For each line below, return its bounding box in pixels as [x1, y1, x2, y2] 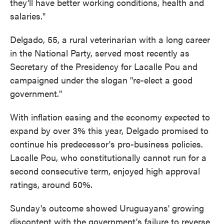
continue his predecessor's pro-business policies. [10, 137, 203, 150]
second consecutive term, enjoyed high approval [10, 164, 200, 177]
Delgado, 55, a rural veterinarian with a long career [10, 33, 210, 45]
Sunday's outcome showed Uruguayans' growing [10, 201, 204, 214]
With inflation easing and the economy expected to [10, 110, 210, 123]
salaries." [10, 9, 45, 22]
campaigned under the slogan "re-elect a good [10, 73, 192, 86]
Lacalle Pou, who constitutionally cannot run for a [10, 151, 206, 163]
